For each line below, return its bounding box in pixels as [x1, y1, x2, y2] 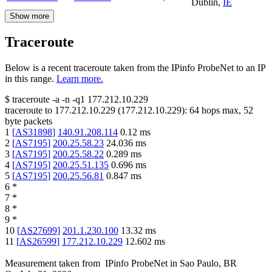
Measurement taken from [5, 258, 100, 269]
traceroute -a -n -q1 [12, 94, 85, 105]
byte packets [5, 116, 52, 127]
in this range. [5, 73, 54, 84]
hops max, [199, 105, 243, 116]
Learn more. [56, 73, 103, 84]
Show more [10, 11, 49, 21]
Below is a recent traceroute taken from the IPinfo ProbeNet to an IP [5, 63, 265, 73]
